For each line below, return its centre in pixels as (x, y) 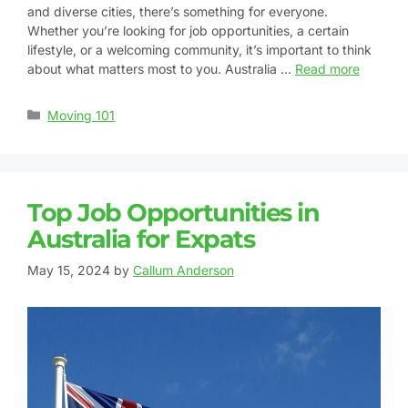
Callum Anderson (184, 270)
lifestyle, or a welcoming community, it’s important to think (199, 49)
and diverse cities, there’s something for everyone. (178, 11)
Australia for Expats (141, 239)
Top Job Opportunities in (173, 212)
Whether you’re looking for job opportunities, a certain (188, 30)
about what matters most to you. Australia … (161, 68)
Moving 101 (82, 115)
